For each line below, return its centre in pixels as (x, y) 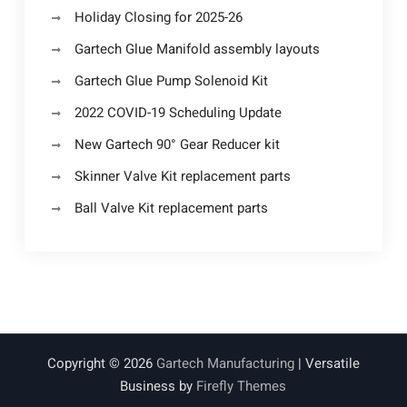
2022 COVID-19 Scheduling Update (178, 112)
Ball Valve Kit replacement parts (171, 208)
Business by (159, 386)
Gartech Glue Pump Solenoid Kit (171, 80)
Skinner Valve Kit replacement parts (182, 176)
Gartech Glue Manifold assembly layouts (197, 49)
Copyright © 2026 (101, 363)
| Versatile (327, 363)
